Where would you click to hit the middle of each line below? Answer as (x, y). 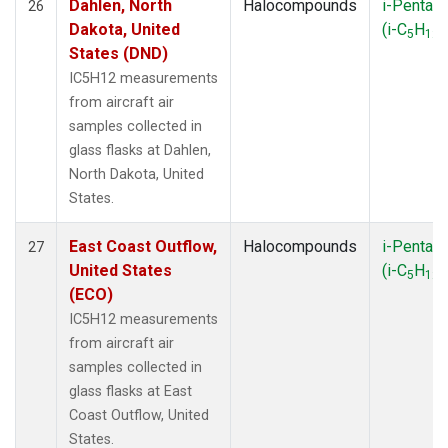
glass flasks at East (130, 391)
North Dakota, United (136, 174)
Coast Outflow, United (139, 415)
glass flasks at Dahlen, (140, 150)
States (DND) (118, 53)
